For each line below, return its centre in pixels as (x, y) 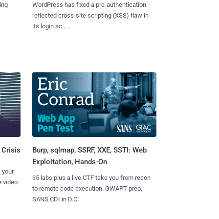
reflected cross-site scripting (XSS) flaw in (90, 15)
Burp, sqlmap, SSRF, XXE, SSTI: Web (89, 150)
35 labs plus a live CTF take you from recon (91, 178)
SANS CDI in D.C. (55, 199)
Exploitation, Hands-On (69, 162)
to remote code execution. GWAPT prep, (87, 189)
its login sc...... (51, 26)
